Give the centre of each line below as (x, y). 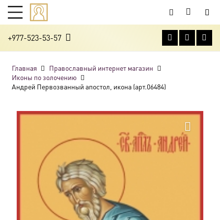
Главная (24, 68)
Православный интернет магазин (101, 68)
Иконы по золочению (44, 77)
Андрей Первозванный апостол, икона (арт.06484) (89, 86)
